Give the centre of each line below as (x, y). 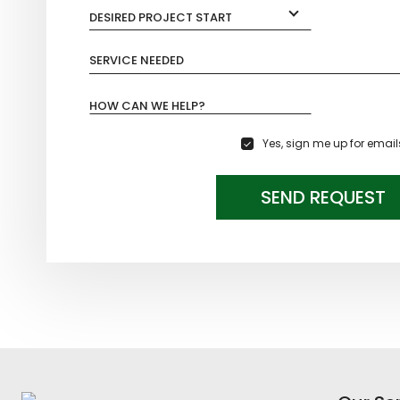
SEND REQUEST (323, 197)
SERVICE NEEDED (137, 60)
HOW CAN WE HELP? (147, 106)
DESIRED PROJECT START (161, 17)
